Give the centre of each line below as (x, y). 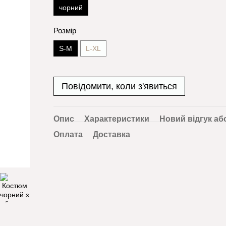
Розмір (65, 31)
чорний (71, 8)
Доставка (111, 134)
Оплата (68, 134)
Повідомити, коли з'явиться (119, 86)
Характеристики (117, 119)
